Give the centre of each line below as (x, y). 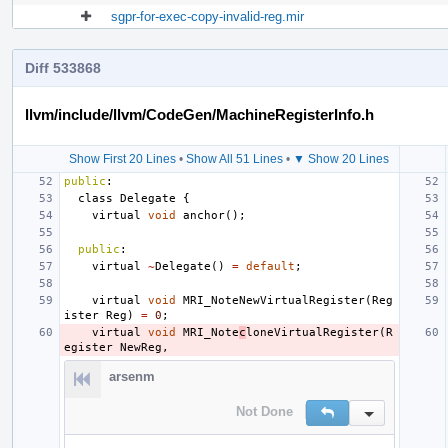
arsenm (132, 376)
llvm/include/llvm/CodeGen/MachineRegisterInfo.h (199, 114)
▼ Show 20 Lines (341, 158)
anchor (204, 215)
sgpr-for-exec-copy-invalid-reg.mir (207, 16)
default (270, 266)
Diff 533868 (63, 67)
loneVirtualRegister (312, 332)
